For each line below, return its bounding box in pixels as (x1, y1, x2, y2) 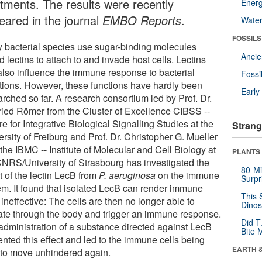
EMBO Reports (102, 11, 182, 29)
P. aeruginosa (99, 168, 156, 182)
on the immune (156, 168, 220, 182)
